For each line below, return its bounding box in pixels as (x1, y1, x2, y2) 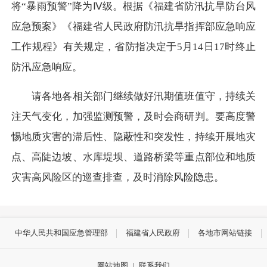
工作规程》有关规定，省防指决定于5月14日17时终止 (11, 41, 256, 53)
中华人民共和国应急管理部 (14, 228, 108, 238)
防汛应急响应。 (11, 61, 82, 73)
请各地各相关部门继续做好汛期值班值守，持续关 (11, 90, 256, 102)
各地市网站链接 (198, 228, 253, 238)
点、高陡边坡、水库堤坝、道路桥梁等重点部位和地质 (11, 151, 256, 163)
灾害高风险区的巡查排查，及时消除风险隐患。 (11, 171, 224, 183)
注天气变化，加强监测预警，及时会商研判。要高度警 (11, 110, 256, 122)
